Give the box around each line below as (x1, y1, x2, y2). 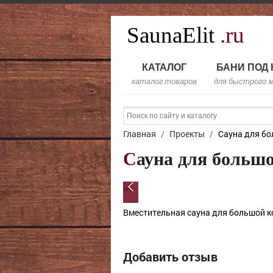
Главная (123, 128, 156, 140)
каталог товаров (132, 77, 197, 86)
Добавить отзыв (123, 249, 218, 264)
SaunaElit (127, 23, 220, 48)
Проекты (169, 128, 205, 140)
